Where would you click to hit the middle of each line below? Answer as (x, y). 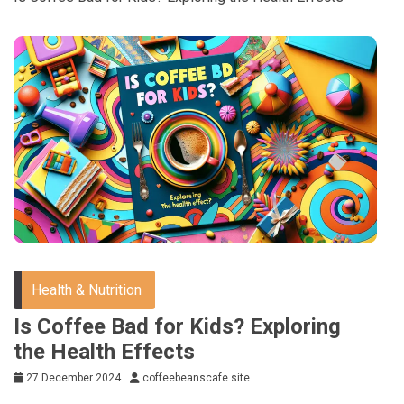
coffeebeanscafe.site (196, 378)
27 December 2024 (73, 378)
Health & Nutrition (87, 290)
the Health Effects (104, 352)
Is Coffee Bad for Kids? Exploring (177, 327)
